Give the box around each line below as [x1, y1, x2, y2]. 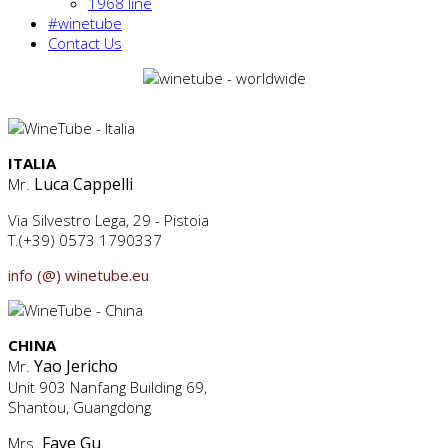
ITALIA [8, 153, 56, 173]
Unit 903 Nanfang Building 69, [8, 377, 207, 397]
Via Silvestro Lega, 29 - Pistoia [8, 210, 209, 230]
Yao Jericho [34, 355, 118, 377]
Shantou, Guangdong [8, 397, 151, 417]
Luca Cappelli [34, 173, 133, 195]
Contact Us [48, 33, 122, 53]
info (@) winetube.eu [8, 265, 149, 285]
